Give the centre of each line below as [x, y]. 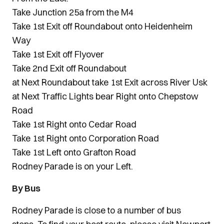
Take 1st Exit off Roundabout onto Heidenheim [102, 26]
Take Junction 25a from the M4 [74, 12]
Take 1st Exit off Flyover [59, 54]
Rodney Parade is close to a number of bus [96, 210]
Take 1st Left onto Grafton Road [75, 152]
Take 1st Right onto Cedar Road [75, 124]
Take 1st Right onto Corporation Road [86, 138]
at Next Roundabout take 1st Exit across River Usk [111, 82]
